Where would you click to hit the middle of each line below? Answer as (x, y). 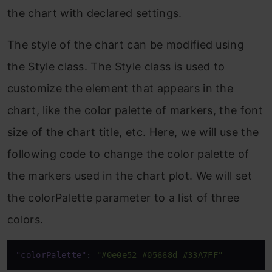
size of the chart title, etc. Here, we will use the (133, 132)
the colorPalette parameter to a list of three (124, 198)
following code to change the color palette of (128, 154)
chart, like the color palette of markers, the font (135, 110)
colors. (25, 220)
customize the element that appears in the (121, 89)
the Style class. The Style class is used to (116, 67)
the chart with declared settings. (95, 13)
